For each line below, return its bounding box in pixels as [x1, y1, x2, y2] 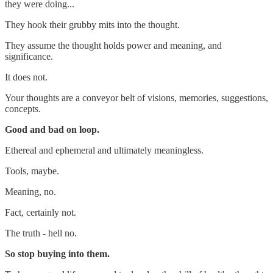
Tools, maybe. [5, 165, 59, 176]
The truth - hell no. [5, 227, 77, 238]
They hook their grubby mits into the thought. [5, 19, 180, 30]
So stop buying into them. [5, 248, 110, 259]
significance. [5, 51, 53, 62]
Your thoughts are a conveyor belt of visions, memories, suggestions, [5, 92, 268, 103]
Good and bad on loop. [5, 124, 99, 135]
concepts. [5, 103, 41, 114]
